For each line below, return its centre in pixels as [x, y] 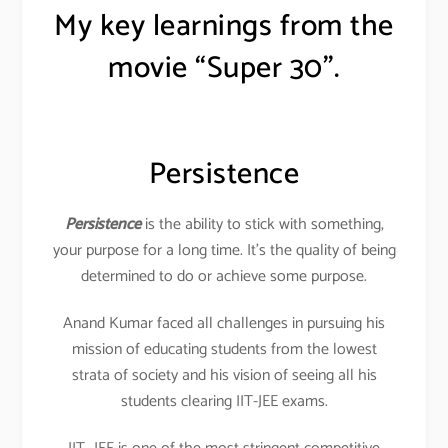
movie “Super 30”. [224, 69]
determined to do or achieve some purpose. [224, 277]
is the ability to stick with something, [262, 225]
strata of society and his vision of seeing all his [224, 375]
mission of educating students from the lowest [224, 349]
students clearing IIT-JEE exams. [224, 401]
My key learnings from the [224, 27]
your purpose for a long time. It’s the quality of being [224, 251]
